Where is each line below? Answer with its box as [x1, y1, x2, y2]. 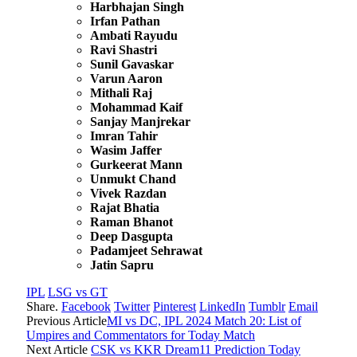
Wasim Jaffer [90, 143, 162, 157]
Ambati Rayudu [90, 28, 178, 42]
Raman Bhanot [90, 214, 173, 229]
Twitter [114, 299, 150, 313]
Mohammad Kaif [90, 100, 182, 114]
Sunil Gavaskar [90, 57, 174, 71]
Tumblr [249, 299, 285, 313]
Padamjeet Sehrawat [90, 243, 202, 257]
